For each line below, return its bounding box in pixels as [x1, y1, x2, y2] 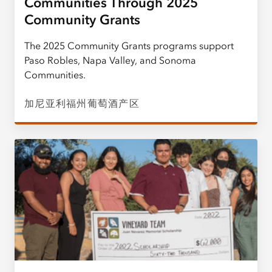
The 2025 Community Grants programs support [24, 39, 234, 52]
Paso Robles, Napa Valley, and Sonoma [24, 53, 196, 66]
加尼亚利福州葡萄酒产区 [24, 97, 140, 109]
